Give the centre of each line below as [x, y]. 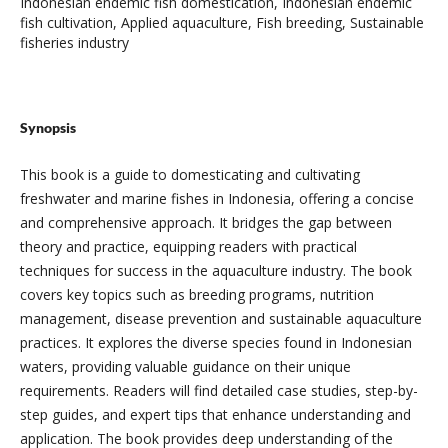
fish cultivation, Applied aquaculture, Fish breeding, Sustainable [221, 22]
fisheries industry [74, 42]
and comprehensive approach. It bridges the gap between [205, 222]
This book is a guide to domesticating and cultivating [189, 174]
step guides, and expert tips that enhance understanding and [215, 414]
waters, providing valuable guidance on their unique [185, 366]
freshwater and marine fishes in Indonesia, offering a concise [216, 198]
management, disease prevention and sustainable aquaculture [220, 318]
